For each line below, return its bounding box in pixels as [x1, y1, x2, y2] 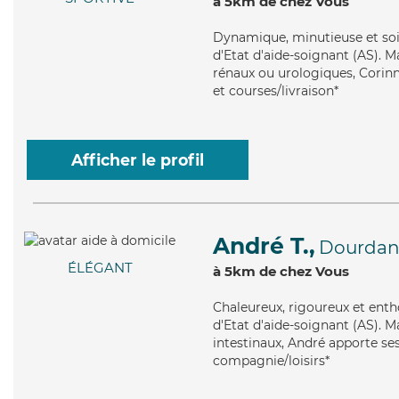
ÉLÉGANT [67, 259, 133, 277]
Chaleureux [213, 299, 282, 315]
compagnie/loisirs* [213, 353, 330, 369]
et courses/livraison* [213, 83, 338, 99]
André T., [213, 232, 315, 259]
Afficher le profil [71, 151, 204, 169]
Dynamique [213, 29, 286, 45]
